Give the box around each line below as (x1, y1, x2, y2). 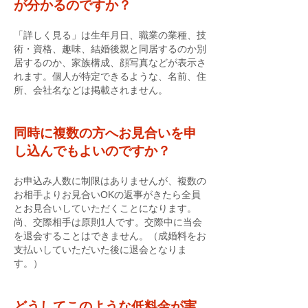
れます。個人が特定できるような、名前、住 (14, 71, 206, 82)
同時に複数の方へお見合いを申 (14, 126, 197, 140)
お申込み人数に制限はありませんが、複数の (14, 175, 206, 186)
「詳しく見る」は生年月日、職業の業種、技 (14, 30, 206, 41)
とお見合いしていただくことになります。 (14, 203, 197, 214)
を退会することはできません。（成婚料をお (14, 230, 206, 241)
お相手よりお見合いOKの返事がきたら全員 (14, 189, 201, 200)
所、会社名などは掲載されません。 (14, 85, 168, 96)
